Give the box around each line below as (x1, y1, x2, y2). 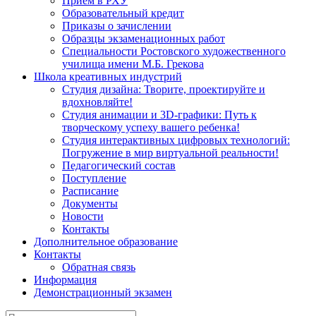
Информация (34, 274, 97, 286)
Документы (62, 197, 118, 209)
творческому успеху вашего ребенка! (62, 121, 240, 133)
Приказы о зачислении (62, 20, 171, 32)
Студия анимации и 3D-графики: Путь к (62, 109, 257, 121)
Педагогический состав (62, 159, 176, 171)
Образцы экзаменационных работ (62, 32, 225, 44)
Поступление (62, 172, 126, 184)
